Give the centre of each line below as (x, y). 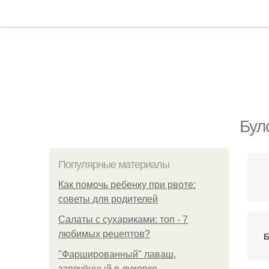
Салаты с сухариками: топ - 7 (123, 219)
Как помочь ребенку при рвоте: (127, 185)
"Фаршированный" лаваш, (117, 254)
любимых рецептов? (104, 234)
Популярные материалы (114, 165)
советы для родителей (108, 199)
